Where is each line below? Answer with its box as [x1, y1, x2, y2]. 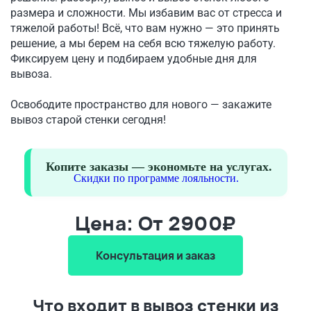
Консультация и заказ [96, 248, 215, 263]
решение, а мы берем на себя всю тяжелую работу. [10, 37, 276, 50]
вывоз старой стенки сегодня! [10, 113, 166, 126]
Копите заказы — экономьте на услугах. [45, 160, 272, 174]
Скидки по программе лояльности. [73, 172, 239, 184]
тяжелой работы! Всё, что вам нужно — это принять [10, 22, 280, 35]
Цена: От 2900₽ [75, 210, 236, 236]
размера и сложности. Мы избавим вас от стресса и [10, 6, 282, 19]
